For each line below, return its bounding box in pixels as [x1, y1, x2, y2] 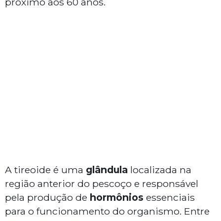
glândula [86, 164, 128, 176]
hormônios [90, 191, 144, 204]
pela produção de [5, 191, 90, 204]
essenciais [144, 191, 195, 204]
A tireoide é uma [5, 164, 86, 176]
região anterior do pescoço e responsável [5, 178, 198, 190]
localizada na [128, 164, 191, 176]
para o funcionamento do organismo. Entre [5, 205, 210, 218]
